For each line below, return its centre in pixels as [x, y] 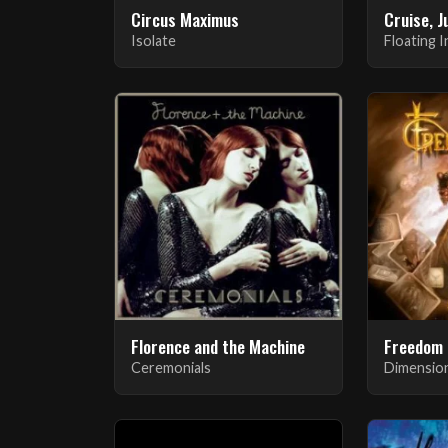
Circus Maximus [185, 18]
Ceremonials [171, 367]
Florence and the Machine [218, 345]
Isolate [153, 40]
